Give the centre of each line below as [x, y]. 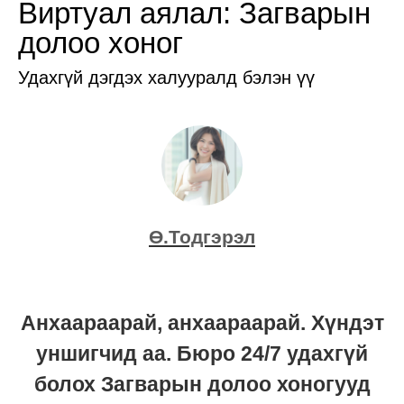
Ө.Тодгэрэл [202, 236]
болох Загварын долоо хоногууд [202, 384]
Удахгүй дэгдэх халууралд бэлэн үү [166, 78]
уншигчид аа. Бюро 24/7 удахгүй [202, 353]
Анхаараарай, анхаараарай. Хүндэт [202, 322]
